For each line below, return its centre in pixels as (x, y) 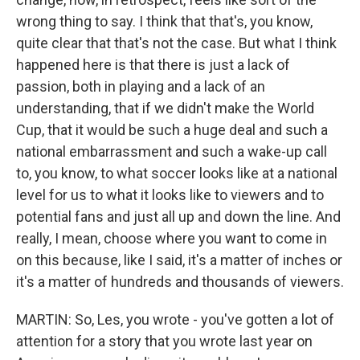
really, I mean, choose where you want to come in (172, 238)
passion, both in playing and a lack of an (141, 86)
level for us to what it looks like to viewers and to (170, 195)
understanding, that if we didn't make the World (165, 108)
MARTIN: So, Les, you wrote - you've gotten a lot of (175, 319)
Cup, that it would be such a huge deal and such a (172, 130)
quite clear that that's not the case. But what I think (176, 43)
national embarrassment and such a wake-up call (172, 151)
